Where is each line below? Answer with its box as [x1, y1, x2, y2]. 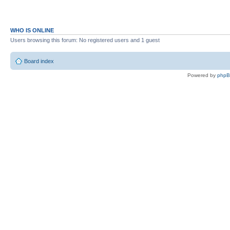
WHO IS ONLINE [10, 27, 54, 33]
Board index [24, 58, 54, 64]
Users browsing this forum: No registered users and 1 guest [10, 36, 160, 43]
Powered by [187, 72, 217, 78]
